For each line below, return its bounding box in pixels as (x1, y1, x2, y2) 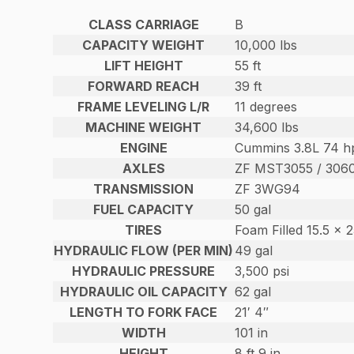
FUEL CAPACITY (93, 201, 194, 218)
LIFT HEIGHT (104, 58, 183, 74)
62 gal (235, 284, 272, 300)
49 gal (235, 243, 273, 259)
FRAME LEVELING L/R (77, 99, 210, 115)
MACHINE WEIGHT (85, 119, 202, 136)
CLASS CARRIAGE (88, 17, 199, 33)
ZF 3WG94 (235, 181, 301, 198)
